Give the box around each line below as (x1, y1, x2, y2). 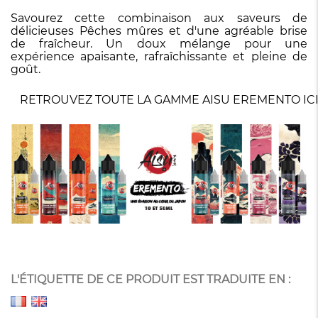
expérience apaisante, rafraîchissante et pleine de (11, 49, 307, 63)
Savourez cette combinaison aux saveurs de (11, 11, 307, 25)
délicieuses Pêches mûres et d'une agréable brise (11, 23, 307, 38)
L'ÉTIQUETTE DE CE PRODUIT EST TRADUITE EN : (11, 273, 290, 287)
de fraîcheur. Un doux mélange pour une (11, 36, 307, 50)
